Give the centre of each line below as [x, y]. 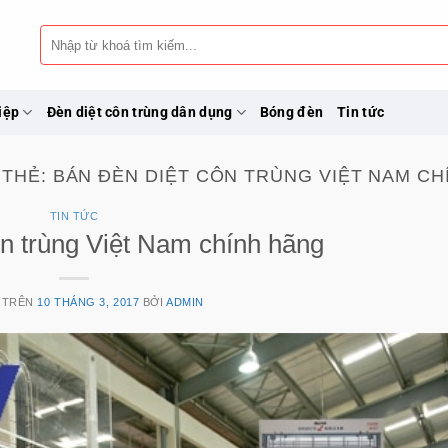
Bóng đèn [291, 112]
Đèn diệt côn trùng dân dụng [139, 112]
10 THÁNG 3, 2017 [88, 301]
